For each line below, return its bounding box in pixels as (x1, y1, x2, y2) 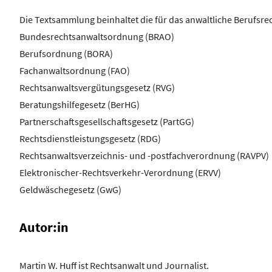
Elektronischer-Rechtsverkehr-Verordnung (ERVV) (19, 166, 221, 179)
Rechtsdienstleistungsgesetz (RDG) (19, 132, 161, 145)
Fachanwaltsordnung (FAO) (19, 64, 130, 77)
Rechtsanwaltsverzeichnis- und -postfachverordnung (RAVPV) (19, 149, 269, 162)
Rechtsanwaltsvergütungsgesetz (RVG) (19, 81, 175, 94)
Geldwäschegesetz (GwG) (19, 183, 121, 196)
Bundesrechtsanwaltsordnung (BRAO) (19, 30, 174, 43)
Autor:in (19, 219, 69, 236)
